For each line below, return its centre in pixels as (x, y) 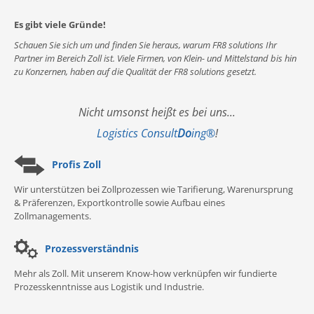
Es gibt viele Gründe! (60, 25)
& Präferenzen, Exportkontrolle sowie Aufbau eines (120, 203)
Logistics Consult (137, 134)
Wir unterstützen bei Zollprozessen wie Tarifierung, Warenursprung (153, 190)
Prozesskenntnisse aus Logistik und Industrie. (109, 287)
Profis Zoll (76, 164)
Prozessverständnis (92, 248)
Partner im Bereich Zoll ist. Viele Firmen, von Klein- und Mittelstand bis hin (155, 59)
